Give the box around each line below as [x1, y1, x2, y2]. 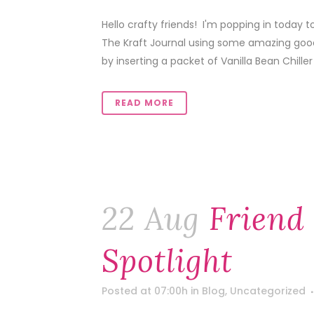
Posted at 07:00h [102, 284, 188, 298]
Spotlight [102, 241, 233, 280]
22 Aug [102, 199, 200, 238]
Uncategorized [230, 284, 306, 298]
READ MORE [115, 97, 174, 109]
